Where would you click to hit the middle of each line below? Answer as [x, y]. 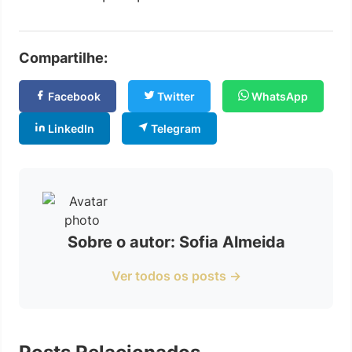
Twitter [175, 96]
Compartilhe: [63, 57]
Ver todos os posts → [176, 275]
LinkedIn [70, 128]
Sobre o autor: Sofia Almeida [176, 242]
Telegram [175, 128]
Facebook [73, 96]
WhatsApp [279, 96]
